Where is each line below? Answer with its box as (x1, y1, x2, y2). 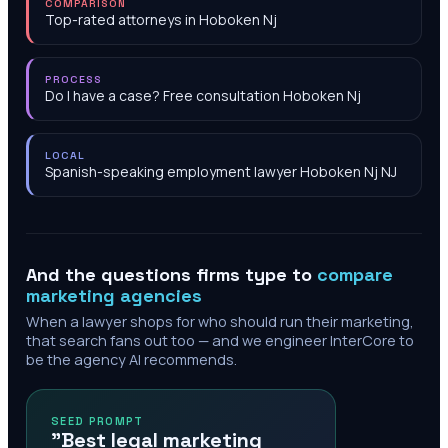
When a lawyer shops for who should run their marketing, (26, 312, 414, 331)
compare (317, 263, 393, 286)
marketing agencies (26, 284, 202, 307)
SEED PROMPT (51, 414, 144, 428)
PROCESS (45, 73, 103, 86)
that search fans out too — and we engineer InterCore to (26, 331, 414, 350)
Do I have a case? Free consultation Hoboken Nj (45, 86, 361, 105)
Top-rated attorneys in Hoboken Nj (45, 10, 277, 29)
